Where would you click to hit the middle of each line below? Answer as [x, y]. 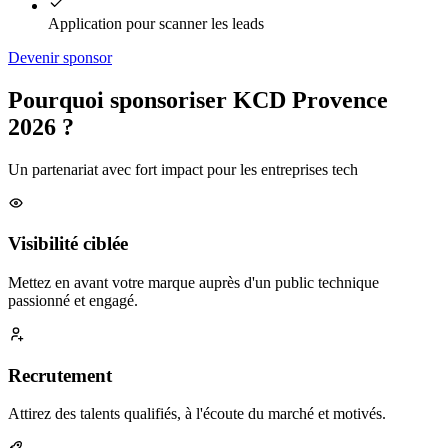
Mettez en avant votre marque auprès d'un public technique [193, 282]
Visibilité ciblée [68, 244]
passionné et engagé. [73, 300]
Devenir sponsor [60, 57]
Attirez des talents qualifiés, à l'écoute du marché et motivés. [197, 414]
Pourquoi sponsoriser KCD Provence [198, 99]
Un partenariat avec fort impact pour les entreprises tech [183, 169]
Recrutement [60, 375]
